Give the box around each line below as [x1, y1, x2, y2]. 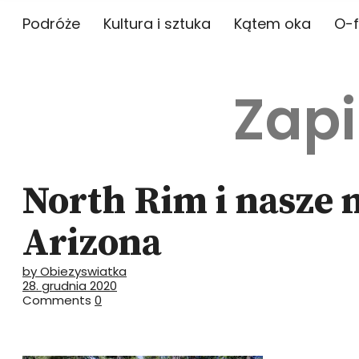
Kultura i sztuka [103, 14, 211, 34]
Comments [22, 292, 91, 309]
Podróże [22, 14, 80, 34]
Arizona [22, 220, 162, 268]
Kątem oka [234, 14, 311, 34]
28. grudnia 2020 [22, 277, 117, 294]
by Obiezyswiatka [22, 263, 127, 280]
